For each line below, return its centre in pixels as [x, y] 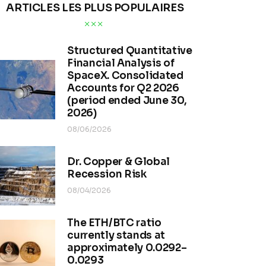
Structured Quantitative [130, 51]
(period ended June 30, [127, 101]
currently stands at [116, 236]
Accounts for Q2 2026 [123, 88]
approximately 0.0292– [127, 248]
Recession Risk [107, 175]
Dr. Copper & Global [118, 162]
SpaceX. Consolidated [125, 76]
